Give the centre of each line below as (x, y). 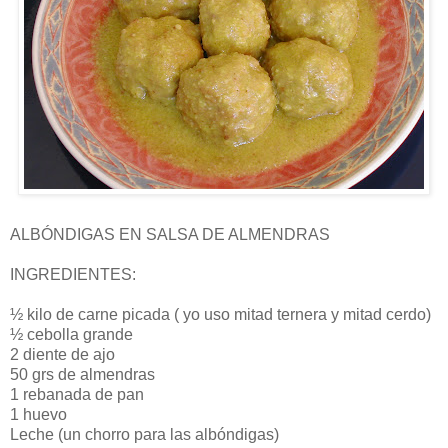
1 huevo (38, 414)
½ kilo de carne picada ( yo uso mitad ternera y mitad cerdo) (220, 314)
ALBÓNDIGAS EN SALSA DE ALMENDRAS (170, 234)
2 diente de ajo (62, 354)
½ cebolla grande (71, 334)
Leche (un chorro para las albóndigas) (144, 434)
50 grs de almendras (82, 374)
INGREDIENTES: (73, 274)
